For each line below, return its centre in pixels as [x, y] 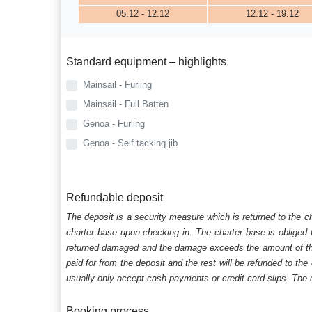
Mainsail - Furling [118, 85]
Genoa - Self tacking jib [131, 143]
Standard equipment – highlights [147, 62]
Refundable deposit [115, 198]
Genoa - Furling [114, 124]
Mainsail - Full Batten [126, 104]
